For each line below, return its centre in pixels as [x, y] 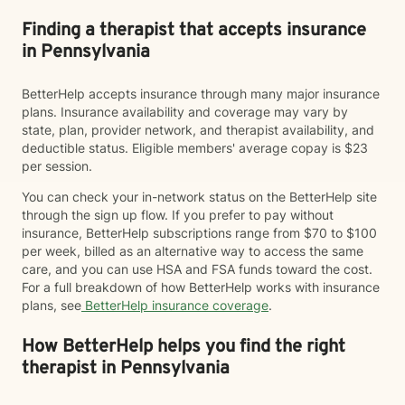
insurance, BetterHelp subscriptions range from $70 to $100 [199, 233]
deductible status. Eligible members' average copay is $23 [195, 148]
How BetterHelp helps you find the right [184, 347]
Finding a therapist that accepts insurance [194, 31]
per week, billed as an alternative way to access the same [193, 251]
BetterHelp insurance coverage [175, 305]
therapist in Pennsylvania [126, 369]
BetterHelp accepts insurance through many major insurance [201, 94]
